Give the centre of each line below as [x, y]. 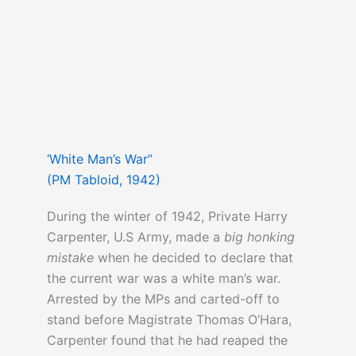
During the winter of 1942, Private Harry [167, 217]
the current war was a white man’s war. [163, 279]
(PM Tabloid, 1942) [103, 180]
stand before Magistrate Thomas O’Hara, [169, 320]
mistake [70, 258]
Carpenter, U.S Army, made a [135, 237]
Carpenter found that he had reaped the [167, 341]
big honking [259, 237]
